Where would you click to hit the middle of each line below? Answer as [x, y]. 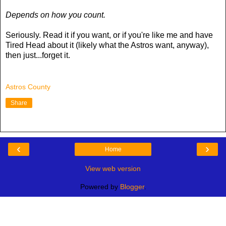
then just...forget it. [39, 55]
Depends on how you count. [55, 15]
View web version [113, 169]
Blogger [132, 187]
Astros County [28, 87]
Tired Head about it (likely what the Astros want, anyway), [107, 45]
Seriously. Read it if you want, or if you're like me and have [109, 35]
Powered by [100, 187]
